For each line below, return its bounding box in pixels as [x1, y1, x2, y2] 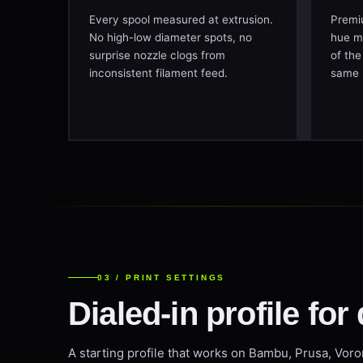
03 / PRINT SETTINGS [97, 273, 226, 282]
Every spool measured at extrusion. [89, 13, 273, 26]
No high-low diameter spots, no [89, 31, 252, 44]
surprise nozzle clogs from [89, 49, 225, 62]
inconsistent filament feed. [89, 66, 228, 79]
